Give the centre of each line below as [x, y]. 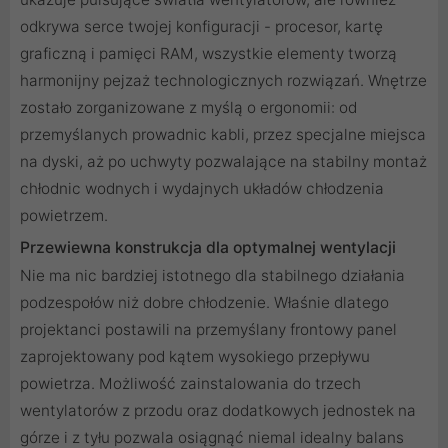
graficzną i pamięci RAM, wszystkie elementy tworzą [208, 54]
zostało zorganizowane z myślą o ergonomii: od [188, 108]
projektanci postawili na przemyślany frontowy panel [208, 330]
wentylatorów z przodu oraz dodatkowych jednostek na [218, 411]
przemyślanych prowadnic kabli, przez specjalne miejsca [223, 135]
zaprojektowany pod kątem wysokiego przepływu [195, 357]
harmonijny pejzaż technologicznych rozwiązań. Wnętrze [223, 81]
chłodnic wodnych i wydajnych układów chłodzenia [202, 189]
